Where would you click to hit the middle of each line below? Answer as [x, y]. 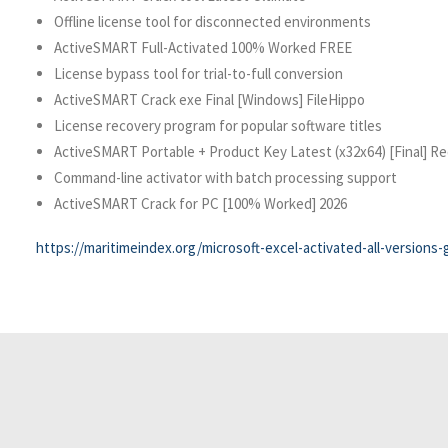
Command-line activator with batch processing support [225, 177]
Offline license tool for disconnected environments [212, 21]
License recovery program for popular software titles [218, 125]
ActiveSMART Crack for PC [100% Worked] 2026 [200, 203]
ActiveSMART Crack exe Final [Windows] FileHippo [209, 99]
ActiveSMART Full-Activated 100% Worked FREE [203, 47]
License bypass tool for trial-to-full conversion [198, 73]
